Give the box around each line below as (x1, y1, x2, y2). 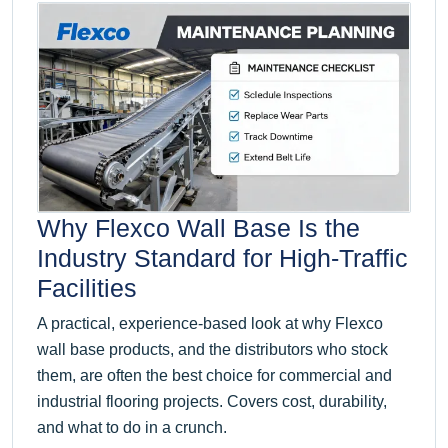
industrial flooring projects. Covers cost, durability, (37, 393, 387, 411)
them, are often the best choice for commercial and (37, 367, 392, 385)
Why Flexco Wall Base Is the (37, 214, 360, 243)
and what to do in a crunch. (37, 419, 227, 437)
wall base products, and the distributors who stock (37, 341, 388, 359)
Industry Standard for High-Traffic (37, 244, 408, 273)
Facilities (37, 274, 137, 303)
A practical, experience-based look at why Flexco (37, 315, 383, 333)
